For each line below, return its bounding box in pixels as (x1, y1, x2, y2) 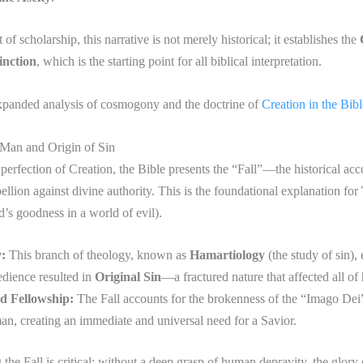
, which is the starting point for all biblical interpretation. (36, 54, 322, 69)
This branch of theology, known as (6, 248, 190, 263)
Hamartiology (190, 248, 265, 263)
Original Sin (95, 270, 161, 284)
